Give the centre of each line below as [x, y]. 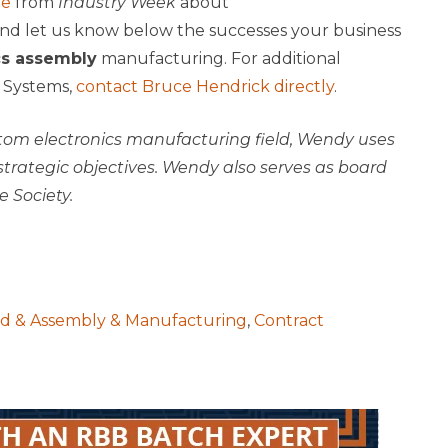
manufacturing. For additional [218, 59]
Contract [288, 321]
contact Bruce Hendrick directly [204, 87]
